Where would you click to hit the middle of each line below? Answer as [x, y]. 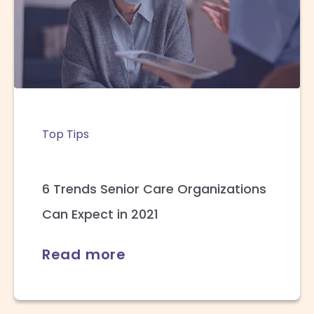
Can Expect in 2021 [100, 214]
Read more [84, 254]
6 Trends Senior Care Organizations [154, 189]
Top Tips [65, 134]
